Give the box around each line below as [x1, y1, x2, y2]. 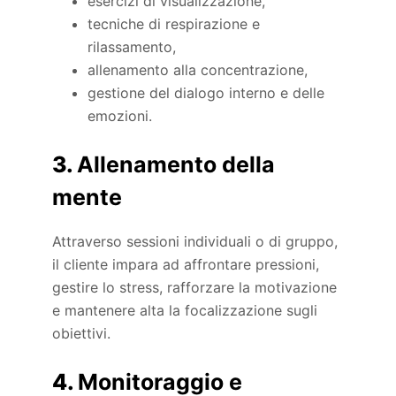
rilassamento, [88, 38, 177, 57]
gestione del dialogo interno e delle [88, 84, 325, 103]
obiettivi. [52, 324, 111, 342]
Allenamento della [77, 151, 276, 179]
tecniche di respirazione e [88, 15, 261, 34]
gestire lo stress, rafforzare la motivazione [52, 278, 338, 296]
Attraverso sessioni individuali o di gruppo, [52, 232, 339, 250]
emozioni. [88, 107, 153, 126]
